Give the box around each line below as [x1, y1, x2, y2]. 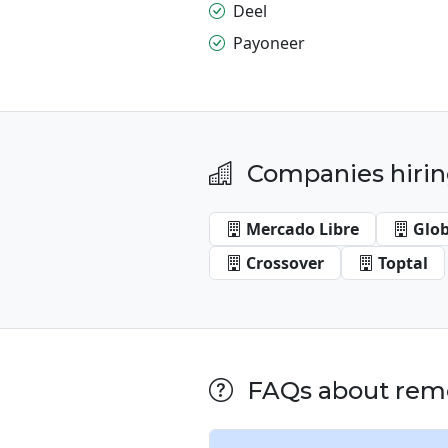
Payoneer [233, 31, 305, 54]
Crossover [246, 251, 324, 274]
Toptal [378, 251, 428, 274]
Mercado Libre [246, 217, 359, 240]
